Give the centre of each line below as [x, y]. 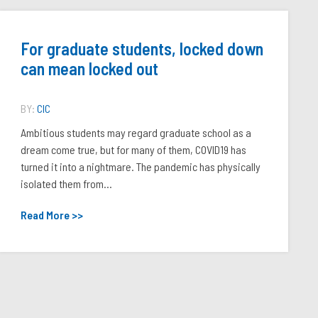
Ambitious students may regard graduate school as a [136, 132]
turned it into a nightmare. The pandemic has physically [141, 166]
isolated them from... [67, 183]
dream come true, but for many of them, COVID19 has [134, 149]
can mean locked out [90, 68]
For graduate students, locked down [142, 49]
